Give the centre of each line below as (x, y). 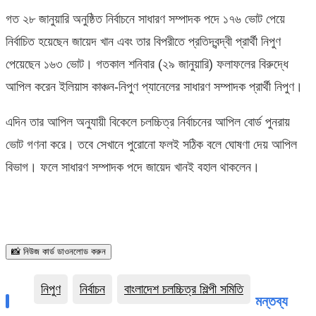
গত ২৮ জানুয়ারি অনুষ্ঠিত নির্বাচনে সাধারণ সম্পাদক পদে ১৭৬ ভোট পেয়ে (145, 19)
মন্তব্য (272, 301)
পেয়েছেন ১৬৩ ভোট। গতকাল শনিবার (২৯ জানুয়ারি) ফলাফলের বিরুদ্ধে (147, 64)
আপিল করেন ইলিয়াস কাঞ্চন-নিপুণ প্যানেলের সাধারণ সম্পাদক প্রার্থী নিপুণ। (154, 86)
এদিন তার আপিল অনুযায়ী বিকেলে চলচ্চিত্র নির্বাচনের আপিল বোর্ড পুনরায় (148, 122)
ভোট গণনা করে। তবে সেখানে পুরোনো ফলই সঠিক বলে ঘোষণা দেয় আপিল (151, 144)
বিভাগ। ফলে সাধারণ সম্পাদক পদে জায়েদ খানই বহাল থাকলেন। (133, 167)
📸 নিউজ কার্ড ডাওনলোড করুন (59, 251)
